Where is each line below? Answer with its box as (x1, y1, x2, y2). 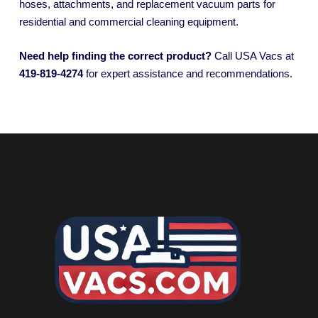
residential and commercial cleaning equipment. (19, 16, 238, 28)
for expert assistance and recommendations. (83, 67, 292, 79)
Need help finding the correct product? (19, 49, 212, 62)
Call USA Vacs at (212, 49, 294, 62)
